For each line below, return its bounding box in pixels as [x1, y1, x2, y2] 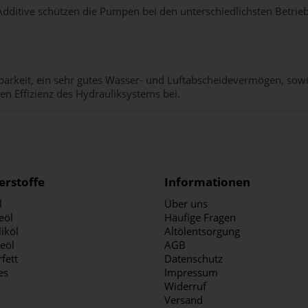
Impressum [164, 265, 218, 279]
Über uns [164, 197, 208, 210]
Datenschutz [164, 252, 223, 265]
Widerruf [164, 279, 206, 293]
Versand [164, 293, 203, 307]
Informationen [164, 174, 250, 190]
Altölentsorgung [164, 224, 240, 238]
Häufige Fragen [164, 210, 236, 224]
